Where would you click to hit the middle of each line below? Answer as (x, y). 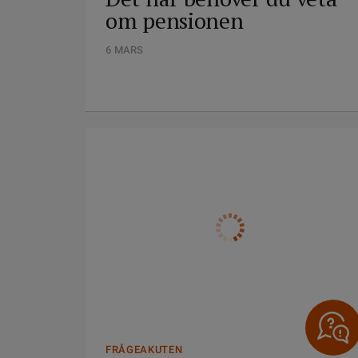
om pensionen (175, 20)
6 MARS (124, 50)
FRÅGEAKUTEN (144, 350)
